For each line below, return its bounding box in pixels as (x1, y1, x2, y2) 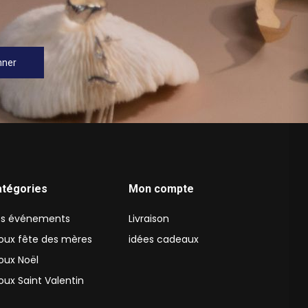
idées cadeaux (129, 232, 199, 247)
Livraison (129, 212, 169, 226)
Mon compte (129, 182, 194, 196)
